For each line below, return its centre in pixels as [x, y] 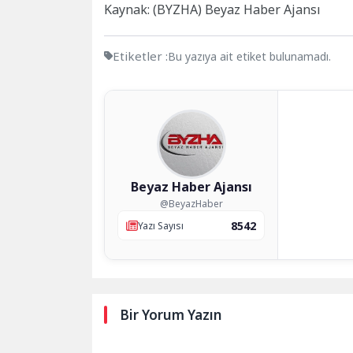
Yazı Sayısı [161, 225]
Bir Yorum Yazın [171, 315]
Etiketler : [140, 56]
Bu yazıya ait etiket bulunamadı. [249, 57]
